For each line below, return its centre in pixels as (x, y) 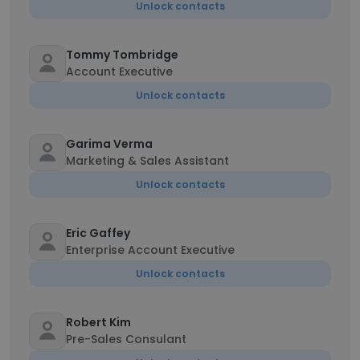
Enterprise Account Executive (150, 250)
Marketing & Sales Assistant (147, 161)
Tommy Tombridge (122, 55)
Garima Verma (109, 144)
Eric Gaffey (98, 233)
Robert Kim (98, 322)
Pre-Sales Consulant (126, 339)
